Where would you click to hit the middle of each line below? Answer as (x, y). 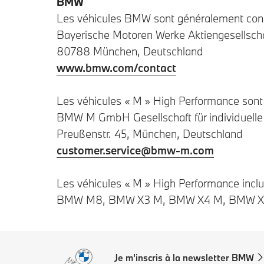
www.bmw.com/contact (116, 68)
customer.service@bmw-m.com (135, 150)
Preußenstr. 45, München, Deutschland (150, 134)
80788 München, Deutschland (130, 51)
